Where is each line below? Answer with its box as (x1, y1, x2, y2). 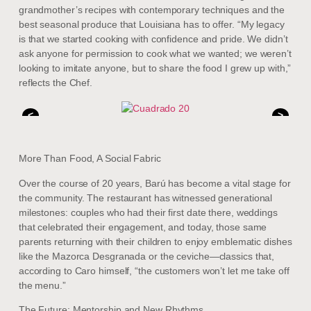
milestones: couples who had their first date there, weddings (18, 206, 278, 218)
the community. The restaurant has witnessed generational (18, 192, 273, 203)
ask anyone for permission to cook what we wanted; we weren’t (18, 48, 292, 60)
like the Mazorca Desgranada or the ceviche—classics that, (18, 250, 275, 262)
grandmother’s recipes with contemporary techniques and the (18, 4, 285, 16)
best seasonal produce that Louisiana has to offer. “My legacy (18, 19, 285, 31)
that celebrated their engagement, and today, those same (18, 221, 267, 233)
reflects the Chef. (18, 77, 93, 89)
